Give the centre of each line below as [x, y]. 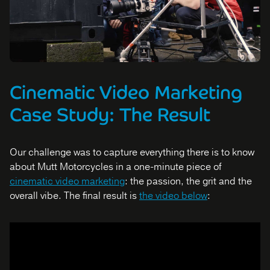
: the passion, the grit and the [188, 181]
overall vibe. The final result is [74, 196]
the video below [173, 196]
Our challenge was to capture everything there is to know [132, 152]
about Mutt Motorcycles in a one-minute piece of [116, 167]
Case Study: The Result [110, 115]
